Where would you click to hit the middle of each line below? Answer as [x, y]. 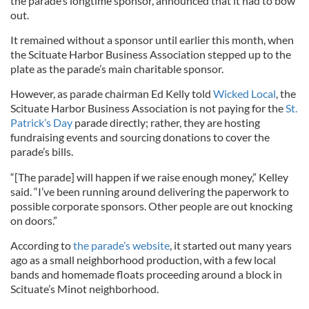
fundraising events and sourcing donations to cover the [140, 137]
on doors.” [34, 220]
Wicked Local [245, 93]
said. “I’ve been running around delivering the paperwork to [150, 191]
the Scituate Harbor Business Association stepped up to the [151, 54]
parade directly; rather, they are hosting [166, 122]
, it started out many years [231, 245]
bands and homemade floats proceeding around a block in [146, 274]
